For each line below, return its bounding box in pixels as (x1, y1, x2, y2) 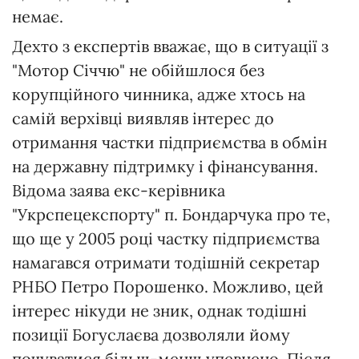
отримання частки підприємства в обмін (12, 132, 327, 153)
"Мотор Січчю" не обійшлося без (12, 60, 264, 81)
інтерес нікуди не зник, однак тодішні (12, 301, 307, 321)
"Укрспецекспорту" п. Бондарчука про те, (12, 204, 330, 225)
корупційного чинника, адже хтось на (12, 84, 305, 105)
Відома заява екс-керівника (12, 180, 225, 201)
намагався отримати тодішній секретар (12, 252, 320, 273)
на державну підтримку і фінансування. (12, 156, 318, 177)
